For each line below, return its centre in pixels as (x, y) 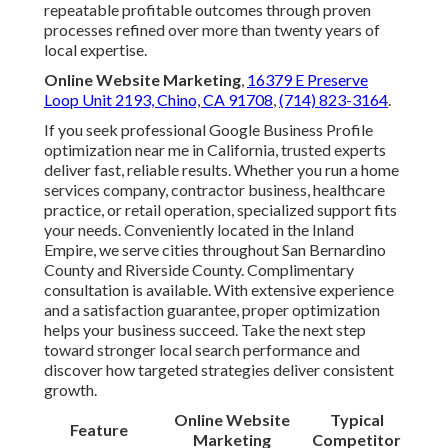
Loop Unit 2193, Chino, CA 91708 (158, 100)
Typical (356, 420)
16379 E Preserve (307, 80)
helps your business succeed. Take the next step (205, 330)
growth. (70, 390)
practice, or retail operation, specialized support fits (220, 210)
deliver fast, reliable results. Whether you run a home (221, 170)
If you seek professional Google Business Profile (208, 130)
